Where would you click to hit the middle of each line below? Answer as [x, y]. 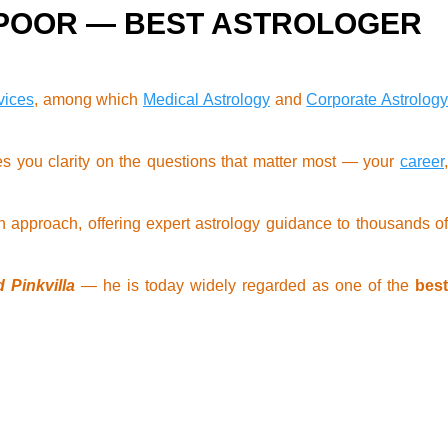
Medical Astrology [206, 100]
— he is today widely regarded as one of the [245, 286]
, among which [88, 100]
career [422, 162]
